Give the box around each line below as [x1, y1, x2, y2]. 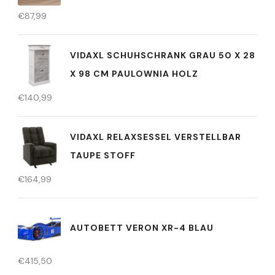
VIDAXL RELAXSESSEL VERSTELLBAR [70, 131, 241, 142]
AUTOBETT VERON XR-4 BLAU [70, 222, 214, 233]
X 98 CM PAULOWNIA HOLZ [70, 68, 198, 79]
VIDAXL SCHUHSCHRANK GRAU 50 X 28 [70, 49, 255, 61]
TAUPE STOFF [70, 149, 136, 161]
